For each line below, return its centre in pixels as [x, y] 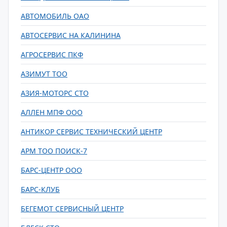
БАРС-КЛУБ [40, 189]
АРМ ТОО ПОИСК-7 [54, 151]
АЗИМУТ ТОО [44, 74]
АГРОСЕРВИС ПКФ [52, 54]
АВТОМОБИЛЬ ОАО [55, 16]
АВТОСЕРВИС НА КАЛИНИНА [71, 35]
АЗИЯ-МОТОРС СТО [55, 93]
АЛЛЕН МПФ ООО [52, 112]
